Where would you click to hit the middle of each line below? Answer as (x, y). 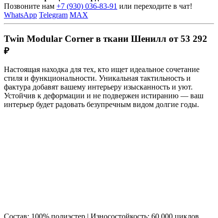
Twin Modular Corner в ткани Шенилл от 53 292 (106, 38)
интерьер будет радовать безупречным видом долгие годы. (101, 105)
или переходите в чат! (155, 6)
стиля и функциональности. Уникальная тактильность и (97, 78)
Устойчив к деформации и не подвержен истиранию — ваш (104, 96)
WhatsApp (20, 15)
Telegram (53, 15)
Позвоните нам (30, 6)
